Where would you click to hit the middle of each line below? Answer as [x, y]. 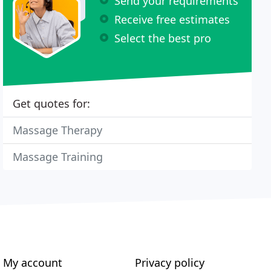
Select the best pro [163, 38]
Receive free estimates [172, 19]
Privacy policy [169, 263]
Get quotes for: [52, 103]
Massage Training [58, 157]
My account [33, 263]
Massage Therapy [58, 130]
